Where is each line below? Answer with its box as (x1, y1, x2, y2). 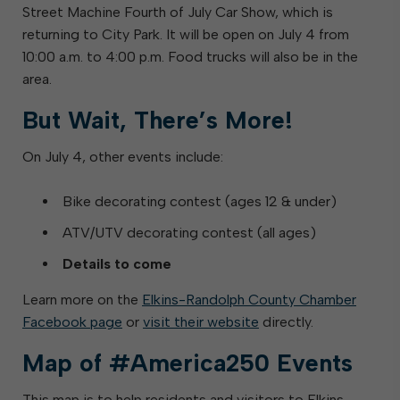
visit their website (143, 313, 259, 330)
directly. (259, 313, 313, 330)
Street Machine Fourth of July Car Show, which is (22, 4, 333, 21)
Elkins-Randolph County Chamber (142, 291, 356, 308)
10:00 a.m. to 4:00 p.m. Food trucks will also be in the (22, 48, 358, 65)
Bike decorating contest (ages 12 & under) (62, 193, 337, 210)
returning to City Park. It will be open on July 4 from (22, 26, 349, 43)
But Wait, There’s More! (22, 105, 293, 135)
